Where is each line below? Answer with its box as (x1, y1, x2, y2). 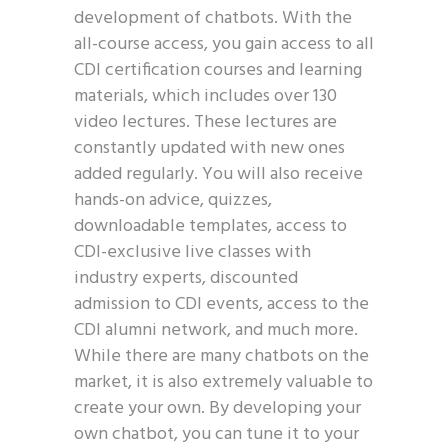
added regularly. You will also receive (74, 160, 363, 189)
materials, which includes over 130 (74, 82, 337, 111)
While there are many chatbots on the (74, 342, 369, 371)
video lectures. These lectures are (74, 108, 337, 137)
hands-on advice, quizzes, (74, 186, 272, 215)
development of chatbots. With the (74, 4, 352, 33)
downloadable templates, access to (74, 212, 347, 241)
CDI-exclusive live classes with (74, 238, 311, 267)
